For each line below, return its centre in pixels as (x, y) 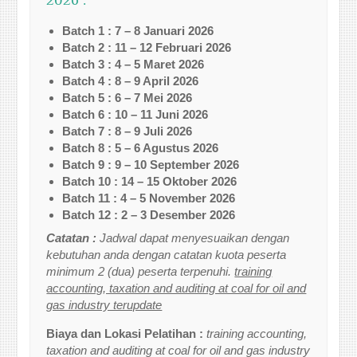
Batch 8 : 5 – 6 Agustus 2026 (141, 148)
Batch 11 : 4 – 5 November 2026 (149, 198)
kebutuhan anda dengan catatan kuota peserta (167, 254)
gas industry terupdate (104, 304)
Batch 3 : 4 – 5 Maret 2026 (133, 64)
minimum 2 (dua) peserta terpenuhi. (141, 271)
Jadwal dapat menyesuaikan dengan (195, 237)
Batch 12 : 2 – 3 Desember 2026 (149, 215)
